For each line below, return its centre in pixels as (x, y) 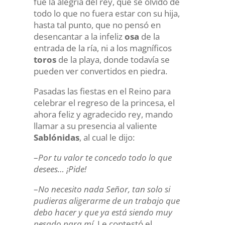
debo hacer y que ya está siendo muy (103, 212)
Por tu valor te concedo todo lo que (105, 157)
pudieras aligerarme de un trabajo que (106, 201)
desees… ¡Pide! (60, 169)
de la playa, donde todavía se (113, 60)
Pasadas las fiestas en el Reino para (102, 91)
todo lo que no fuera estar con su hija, (106, 13)
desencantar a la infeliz (79, 36)
